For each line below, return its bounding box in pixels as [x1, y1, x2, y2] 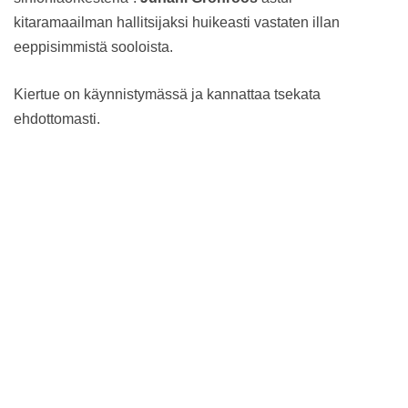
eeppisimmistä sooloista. [14, 38, 173, 55]
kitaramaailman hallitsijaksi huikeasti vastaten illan [14, 14, 340, 30]
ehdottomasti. [14, 110, 100, 127]
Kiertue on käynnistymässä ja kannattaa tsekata [14, 86, 321, 102]
